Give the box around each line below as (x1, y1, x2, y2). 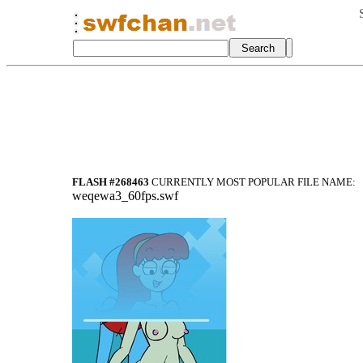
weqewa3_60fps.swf (72, 189, 178, 203)
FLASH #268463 (72, 176, 149, 188)
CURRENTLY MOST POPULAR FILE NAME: (149, 176, 356, 188)
